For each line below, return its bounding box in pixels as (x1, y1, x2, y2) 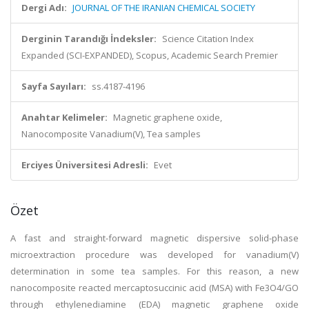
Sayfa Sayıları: (21, 80, 86, 92)
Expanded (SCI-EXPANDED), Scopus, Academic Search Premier (21, 49, 278, 61)
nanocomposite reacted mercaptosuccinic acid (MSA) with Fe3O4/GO (10, 281, 299, 294)
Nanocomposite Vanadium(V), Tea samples (21, 128, 201, 140)
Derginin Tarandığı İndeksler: (21, 32, 157, 45)
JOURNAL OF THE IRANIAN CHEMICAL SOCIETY (72, 1, 255, 14)
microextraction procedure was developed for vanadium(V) (10, 248, 299, 261)
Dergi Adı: (21, 1, 67, 14)
